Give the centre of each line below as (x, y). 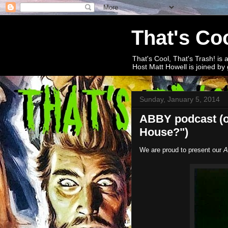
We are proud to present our (181, 150)
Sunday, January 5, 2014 (180, 99)
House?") (164, 132)
